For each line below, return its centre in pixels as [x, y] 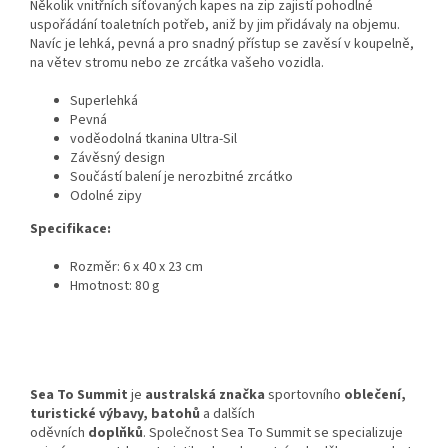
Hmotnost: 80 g [115, 286]
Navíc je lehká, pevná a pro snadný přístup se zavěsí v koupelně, [222, 44]
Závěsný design [117, 158]
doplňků [115, 433]
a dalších [229, 414]
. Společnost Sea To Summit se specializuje [273, 433]
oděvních [57, 433]
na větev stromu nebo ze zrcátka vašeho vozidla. [177, 63]
